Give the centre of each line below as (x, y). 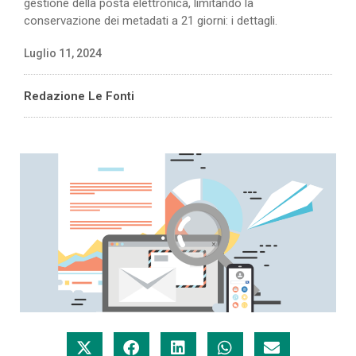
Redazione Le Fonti (79, 96)
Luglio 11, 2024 (63, 53)
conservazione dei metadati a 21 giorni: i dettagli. (151, 20)
